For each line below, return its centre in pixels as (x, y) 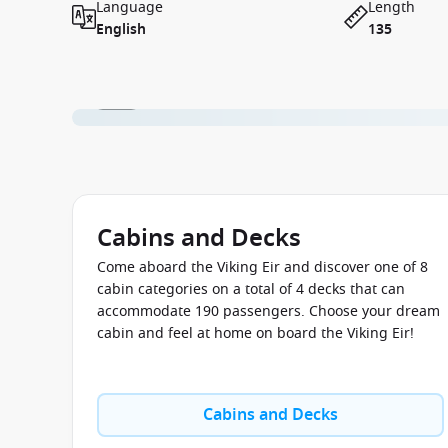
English (121, 29)
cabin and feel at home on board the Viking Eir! (255, 333)
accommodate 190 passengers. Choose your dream (268, 311)
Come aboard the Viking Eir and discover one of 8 (262, 267)
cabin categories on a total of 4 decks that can (251, 289)
